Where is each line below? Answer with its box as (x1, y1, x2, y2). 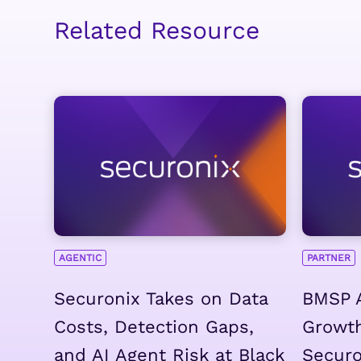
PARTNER (306, 251, 351, 263)
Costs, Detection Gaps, (54, 316, 254, 337)
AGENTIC (59, 251, 102, 263)
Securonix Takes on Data (54, 288, 268, 309)
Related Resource (54, 15, 259, 44)
